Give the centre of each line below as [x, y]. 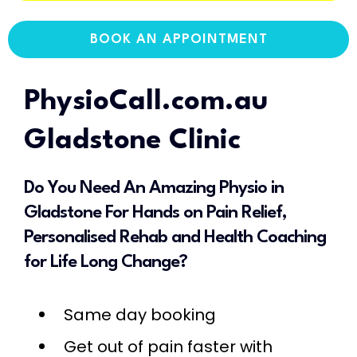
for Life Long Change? [106, 262]
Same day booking [140, 314]
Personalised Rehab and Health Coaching [175, 237]
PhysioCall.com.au [146, 101]
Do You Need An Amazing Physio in [154, 188]
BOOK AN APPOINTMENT [178, 39]
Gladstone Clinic [132, 140]
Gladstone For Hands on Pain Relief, [155, 212]
